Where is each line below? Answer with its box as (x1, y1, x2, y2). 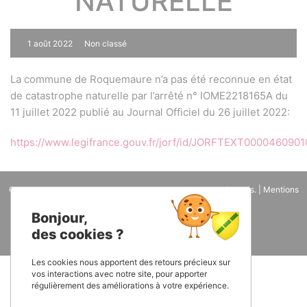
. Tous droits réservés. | (173, 184, 263, 195)
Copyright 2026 (8, 184, 71, 195)
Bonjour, (32, 209, 88, 226)
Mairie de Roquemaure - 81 (70, 184, 173, 195)
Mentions (262, 184, 299, 195)
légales (93, 201, 121, 211)
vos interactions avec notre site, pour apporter (32, 268, 207, 279)
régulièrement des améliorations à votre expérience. (32, 280, 229, 291)
